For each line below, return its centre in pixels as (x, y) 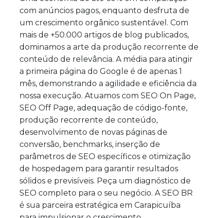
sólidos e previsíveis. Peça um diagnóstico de (105, 181)
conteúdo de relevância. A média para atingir (106, 59)
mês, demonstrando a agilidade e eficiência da (108, 83)
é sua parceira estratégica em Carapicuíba (100, 205)
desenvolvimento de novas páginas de (93, 132)
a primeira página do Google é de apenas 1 (101, 71)
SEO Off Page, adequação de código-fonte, (103, 108)
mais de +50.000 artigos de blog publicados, (104, 35)
